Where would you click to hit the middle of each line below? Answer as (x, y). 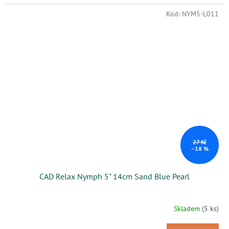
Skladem (188, 208)
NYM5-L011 (200, 14)
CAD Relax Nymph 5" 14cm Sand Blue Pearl (114, 177)
